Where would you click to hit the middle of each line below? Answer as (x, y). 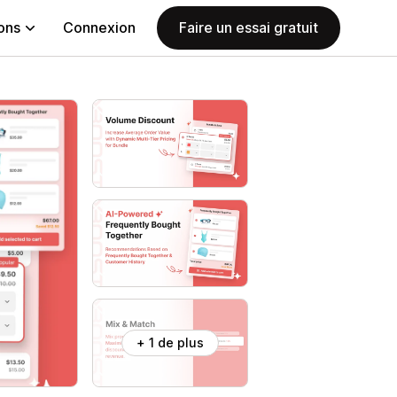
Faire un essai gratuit (249, 27)
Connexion (99, 27)
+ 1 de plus (170, 342)
